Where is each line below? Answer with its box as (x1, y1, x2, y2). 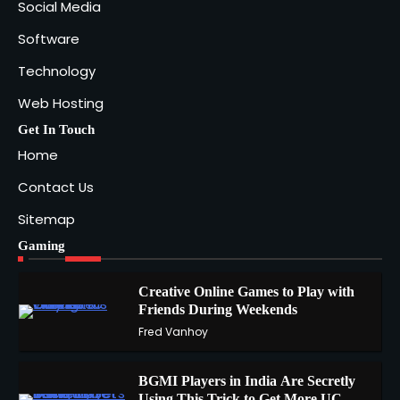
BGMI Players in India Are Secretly (137, 373, 355, 389)
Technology (18, 62, 96, 81)
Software (18, 29, 79, 49)
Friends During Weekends (137, 302, 297, 318)
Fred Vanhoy (137, 324, 208, 340)
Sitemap (18, 210, 75, 229)
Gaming (18, 238, 65, 254)
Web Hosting (18, 94, 104, 113)
